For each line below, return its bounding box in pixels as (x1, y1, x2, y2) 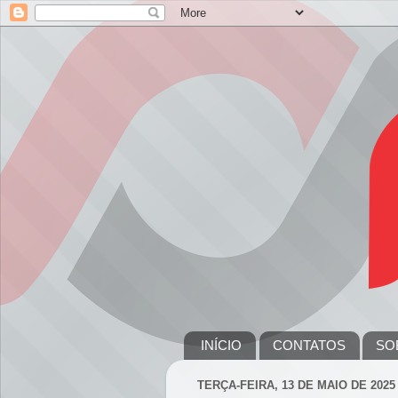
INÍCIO (200, 338, 242, 354)
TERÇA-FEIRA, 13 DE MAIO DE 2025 (197, 378, 395, 393)
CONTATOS (272, 338, 346, 354)
